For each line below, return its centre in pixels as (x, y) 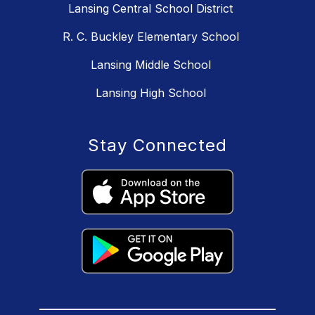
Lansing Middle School (150, 65)
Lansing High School (150, 93)
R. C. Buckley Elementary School (150, 37)
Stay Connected (157, 146)
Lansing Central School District (150, 9)
